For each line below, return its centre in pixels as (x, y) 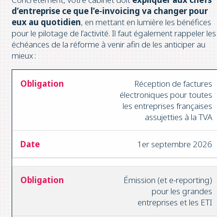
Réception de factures (173, 84)
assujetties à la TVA (178, 117)
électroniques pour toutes (166, 95)
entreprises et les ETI (175, 202)
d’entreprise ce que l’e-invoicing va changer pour (110, 11)
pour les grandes (182, 191)
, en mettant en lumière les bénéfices (146, 22)
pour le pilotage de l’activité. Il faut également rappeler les (114, 33)
